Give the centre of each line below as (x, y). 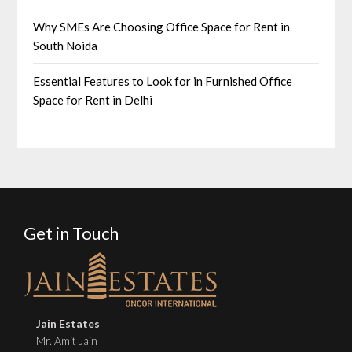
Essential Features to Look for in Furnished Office (163, 81)
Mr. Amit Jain (67, 341)
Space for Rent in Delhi (93, 100)
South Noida (66, 46)
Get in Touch (71, 233)
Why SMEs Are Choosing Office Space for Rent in (162, 27)
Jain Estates (68, 324)
